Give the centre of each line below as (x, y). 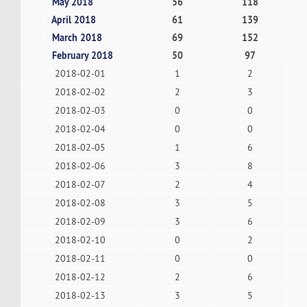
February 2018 (82, 55)
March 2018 (77, 37)
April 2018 (73, 19)
